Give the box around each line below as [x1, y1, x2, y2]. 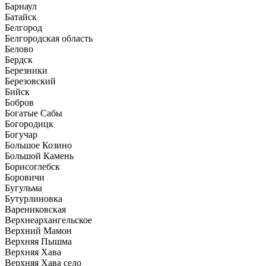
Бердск [5, 55, 33, 65]
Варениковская [5, 204, 66, 215]
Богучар [5, 129, 37, 140]
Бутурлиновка [5, 194, 62, 204]
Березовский [5, 76, 56, 87]
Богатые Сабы [5, 108, 62, 119]
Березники [5, 65, 47, 76]
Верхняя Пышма [5, 236, 72, 247]
